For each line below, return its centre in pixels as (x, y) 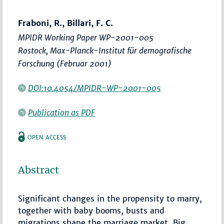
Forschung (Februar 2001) (65, 64)
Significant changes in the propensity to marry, (110, 199)
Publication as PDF (62, 113)
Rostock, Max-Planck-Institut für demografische (105, 51)
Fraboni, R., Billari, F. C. (66, 23)
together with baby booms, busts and (91, 211)
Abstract (39, 170)
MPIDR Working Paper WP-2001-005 (86, 38)
